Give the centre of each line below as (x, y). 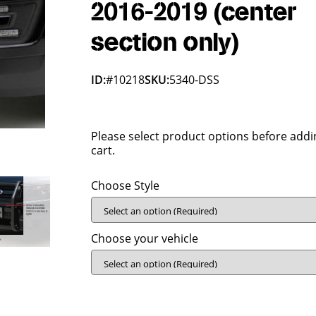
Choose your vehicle (145, 238)
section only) (166, 43)
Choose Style (126, 186)
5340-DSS (195, 80)
